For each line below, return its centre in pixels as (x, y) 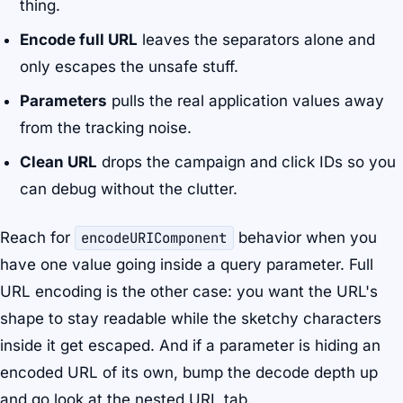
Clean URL (59, 162)
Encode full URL (79, 40)
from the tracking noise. (106, 128)
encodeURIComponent (154, 238)
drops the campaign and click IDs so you (247, 162)
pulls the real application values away (246, 101)
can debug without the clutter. (129, 189)
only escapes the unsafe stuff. (130, 67)
